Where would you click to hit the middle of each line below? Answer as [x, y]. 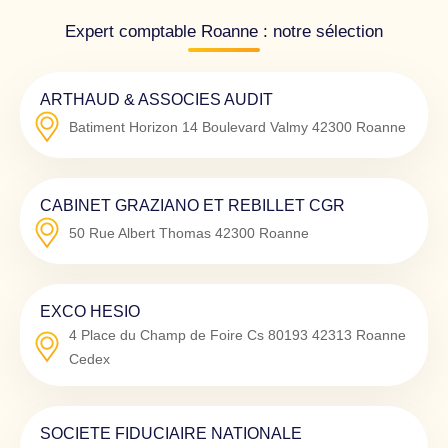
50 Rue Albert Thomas [140, 232]
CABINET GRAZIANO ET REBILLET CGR [192, 204]
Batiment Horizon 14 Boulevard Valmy [188, 126]
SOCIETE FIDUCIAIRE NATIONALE [171, 432]
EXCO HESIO [90, 310]
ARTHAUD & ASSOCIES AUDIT [156, 98]
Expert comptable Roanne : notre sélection [224, 31]
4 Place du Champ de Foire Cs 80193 [188, 334]
